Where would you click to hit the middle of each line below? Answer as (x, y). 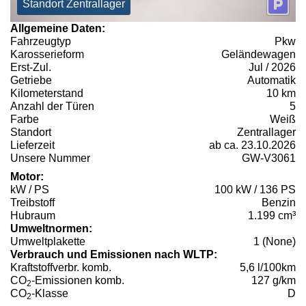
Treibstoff (32, 203)
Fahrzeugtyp (41, 42)
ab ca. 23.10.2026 (252, 145)
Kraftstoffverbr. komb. (61, 268)
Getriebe (31, 81)
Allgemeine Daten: (58, 29)
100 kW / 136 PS (255, 190)
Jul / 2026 (272, 68)
